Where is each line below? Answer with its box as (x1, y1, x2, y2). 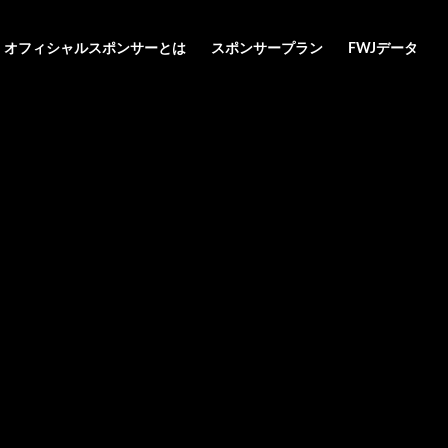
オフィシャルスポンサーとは (4, 42, 186, 57)
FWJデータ (348, 42, 418, 57)
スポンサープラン (211, 42, 323, 57)
